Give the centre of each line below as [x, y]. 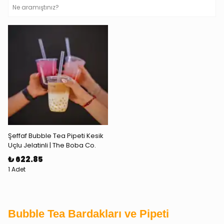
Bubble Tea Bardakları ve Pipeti [88, 214]
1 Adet [17, 169]
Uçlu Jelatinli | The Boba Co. [52, 145]
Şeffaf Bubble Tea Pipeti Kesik [56, 136]
